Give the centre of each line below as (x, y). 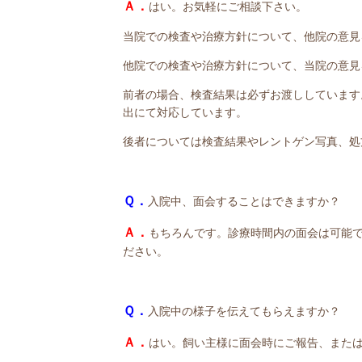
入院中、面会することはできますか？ (244, 201)
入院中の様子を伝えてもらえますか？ (244, 311)
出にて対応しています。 (185, 112)
